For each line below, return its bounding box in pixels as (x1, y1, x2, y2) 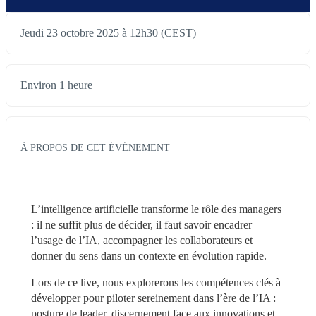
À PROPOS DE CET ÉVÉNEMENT (20, 141, 170, 153)
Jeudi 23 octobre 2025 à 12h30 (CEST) (20, 27, 196, 39)
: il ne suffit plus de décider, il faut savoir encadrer (31, 218, 252, 231)
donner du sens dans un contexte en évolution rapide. (31, 249, 267, 262)
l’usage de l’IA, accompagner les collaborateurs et (31, 233, 253, 246)
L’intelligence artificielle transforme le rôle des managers (31, 202, 281, 215)
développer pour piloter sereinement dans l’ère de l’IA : (31, 291, 276, 304)
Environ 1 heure (20, 79, 92, 92)
